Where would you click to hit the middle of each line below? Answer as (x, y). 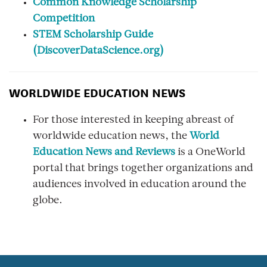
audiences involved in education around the (139, 185)
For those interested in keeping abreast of (133, 120)
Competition (64, 19)
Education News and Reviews (104, 153)
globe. (48, 201)
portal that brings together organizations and (143, 169)
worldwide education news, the (111, 136)
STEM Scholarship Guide (93, 35)
